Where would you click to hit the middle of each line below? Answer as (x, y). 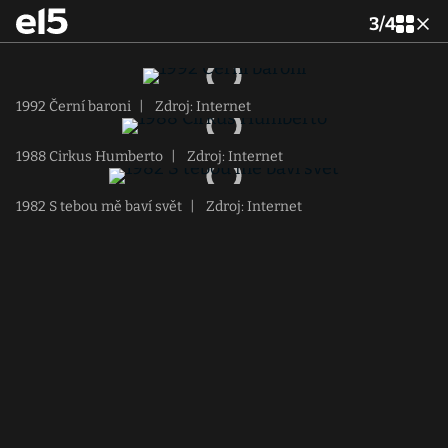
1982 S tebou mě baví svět (99, 206)
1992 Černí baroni (73, 106)
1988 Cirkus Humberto (89, 156)
